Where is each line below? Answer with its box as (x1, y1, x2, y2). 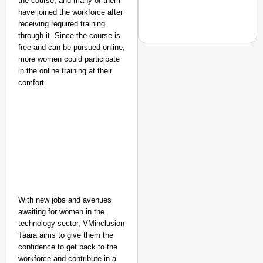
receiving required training (18, 19, 105, 28)
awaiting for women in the (18, 207, 104, 216)
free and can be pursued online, (18, 43, 125, 52)
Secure (162, 5, 194, 15)
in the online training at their (18, 66, 112, 75)
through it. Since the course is (18, 31, 120, 40)
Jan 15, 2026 (171, 35, 220, 45)
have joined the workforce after (18, 8, 123, 16)
